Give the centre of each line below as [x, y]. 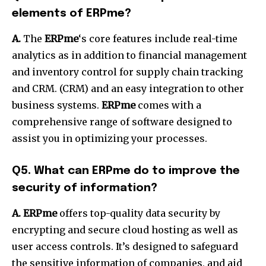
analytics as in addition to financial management [129, 56]
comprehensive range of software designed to [122, 122]
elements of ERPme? [72, 14]
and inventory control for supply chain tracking [127, 72]
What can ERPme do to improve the [137, 171]
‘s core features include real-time [158, 39]
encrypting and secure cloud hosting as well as [125, 230]
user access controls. [63, 247]
